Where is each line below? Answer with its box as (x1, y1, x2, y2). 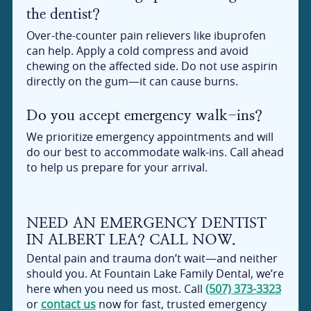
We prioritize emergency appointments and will (26, 129, 274, 145)
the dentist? (26, 4, 100, 22)
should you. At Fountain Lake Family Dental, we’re (26, 265, 284, 281)
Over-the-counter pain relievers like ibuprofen (26, 28, 266, 44)
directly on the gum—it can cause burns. (26, 74, 238, 90)
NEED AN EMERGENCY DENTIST (26, 213, 267, 231)
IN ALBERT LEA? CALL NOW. (26, 230, 236, 248)
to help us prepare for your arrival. (26, 160, 208, 176)
